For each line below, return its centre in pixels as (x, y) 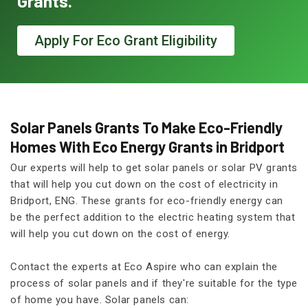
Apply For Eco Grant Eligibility (126, 41)
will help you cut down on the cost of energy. (121, 234)
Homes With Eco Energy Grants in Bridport (147, 147)
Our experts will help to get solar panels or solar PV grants (154, 168)
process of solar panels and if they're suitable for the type (154, 284)
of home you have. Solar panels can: (100, 300)
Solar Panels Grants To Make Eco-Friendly (146, 128)
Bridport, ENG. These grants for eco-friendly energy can (147, 201)
